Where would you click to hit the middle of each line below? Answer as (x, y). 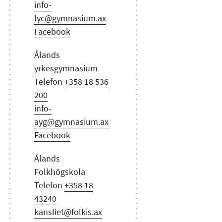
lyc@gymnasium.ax (70, 19)
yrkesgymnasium (66, 69)
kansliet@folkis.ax (68, 212)
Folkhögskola (59, 172)
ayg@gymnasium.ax (71, 122)
